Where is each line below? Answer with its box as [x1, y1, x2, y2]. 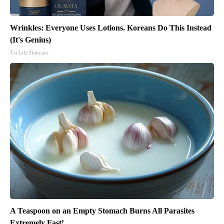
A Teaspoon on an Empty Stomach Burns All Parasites [10, 206, 194, 215]
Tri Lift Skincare [10, 49, 48, 56]
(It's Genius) [10, 35, 51, 44]
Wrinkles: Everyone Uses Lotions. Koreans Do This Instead [10, 23, 211, 32]
